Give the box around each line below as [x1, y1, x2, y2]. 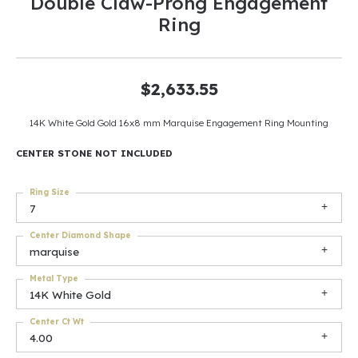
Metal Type [30, 273, 78, 284]
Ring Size [30, 187, 70, 197]
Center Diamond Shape [30, 230, 131, 241]
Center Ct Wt [30, 316, 84, 327]
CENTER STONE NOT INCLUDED [16, 147, 173, 159]
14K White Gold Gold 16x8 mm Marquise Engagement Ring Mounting [30, 117, 328, 129]
